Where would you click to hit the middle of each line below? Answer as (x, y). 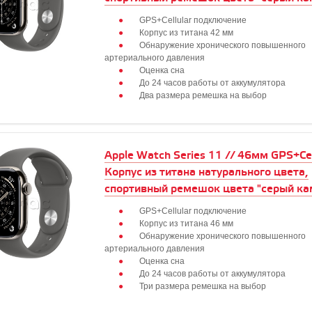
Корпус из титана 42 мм (186, 33)
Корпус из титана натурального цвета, (206, 172)
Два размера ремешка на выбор (203, 95)
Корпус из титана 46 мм (186, 224)
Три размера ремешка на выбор (203, 286)
